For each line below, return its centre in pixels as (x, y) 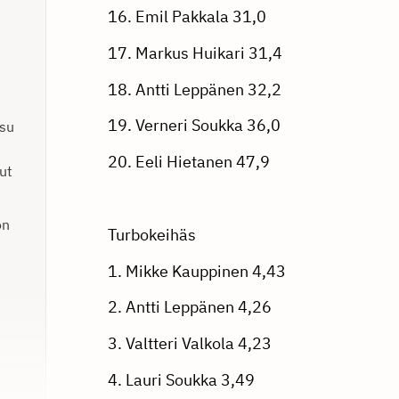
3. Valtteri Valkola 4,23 (189, 344)
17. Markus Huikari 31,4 (195, 53)
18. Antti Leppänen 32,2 (194, 89)
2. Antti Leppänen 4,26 (189, 307)
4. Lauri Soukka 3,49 (181, 379)
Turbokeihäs (151, 234)
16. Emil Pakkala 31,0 (187, 16)
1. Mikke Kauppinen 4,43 (196, 271)
